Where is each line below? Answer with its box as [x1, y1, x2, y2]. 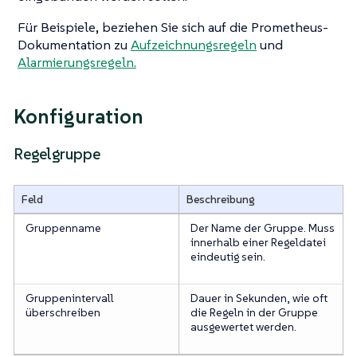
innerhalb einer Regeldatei [190, 234, 326, 249]
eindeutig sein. [190, 249, 265, 264]
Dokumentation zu [18, 35, 131, 53]
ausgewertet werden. [190, 319, 296, 334]
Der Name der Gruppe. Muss [190, 220, 335, 235]
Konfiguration [14, 103, 143, 129]
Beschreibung [186, 191, 255, 206]
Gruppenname [25, 220, 101, 235]
